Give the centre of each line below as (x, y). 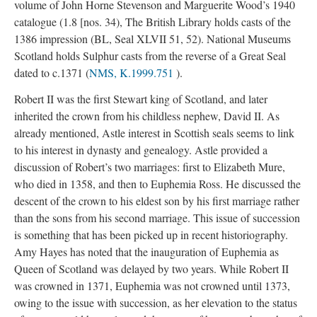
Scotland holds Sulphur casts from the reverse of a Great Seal (150, 56)
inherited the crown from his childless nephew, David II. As (147, 115)
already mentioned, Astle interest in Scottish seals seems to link (154, 132)
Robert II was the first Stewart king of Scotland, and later (141, 98)
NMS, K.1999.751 (133, 73)
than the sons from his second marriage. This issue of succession (157, 217)
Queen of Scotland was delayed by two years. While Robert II (151, 268)
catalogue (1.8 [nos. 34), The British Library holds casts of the (152, 22)
